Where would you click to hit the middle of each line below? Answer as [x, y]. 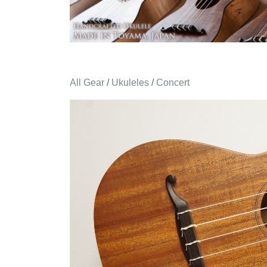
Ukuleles [130, 83]
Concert [173, 83]
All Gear [87, 83]
